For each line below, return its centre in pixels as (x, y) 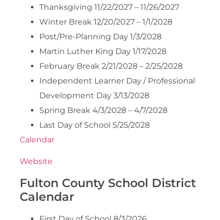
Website (36, 162)
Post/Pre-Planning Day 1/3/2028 (100, 36)
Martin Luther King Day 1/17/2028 (103, 51)
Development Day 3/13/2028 (94, 95)
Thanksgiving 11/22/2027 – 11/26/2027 (109, 7)
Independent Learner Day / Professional (117, 81)
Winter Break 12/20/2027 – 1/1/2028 (106, 22)
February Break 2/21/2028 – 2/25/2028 (111, 66)
